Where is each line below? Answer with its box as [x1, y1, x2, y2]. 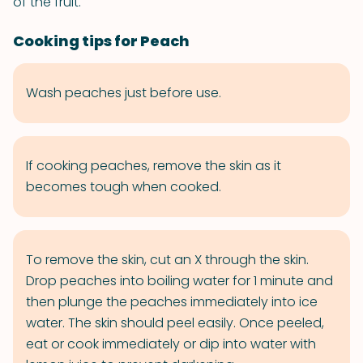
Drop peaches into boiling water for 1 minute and [26, 271, 333, 290]
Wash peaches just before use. [26, 83, 221, 102]
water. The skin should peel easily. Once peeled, [26, 314, 324, 332]
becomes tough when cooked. [26, 177, 221, 196]
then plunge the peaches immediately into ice [26, 293, 318, 311]
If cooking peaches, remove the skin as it [26, 156, 281, 175]
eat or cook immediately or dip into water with [26, 335, 316, 353]
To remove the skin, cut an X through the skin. [26, 250, 309, 269]
